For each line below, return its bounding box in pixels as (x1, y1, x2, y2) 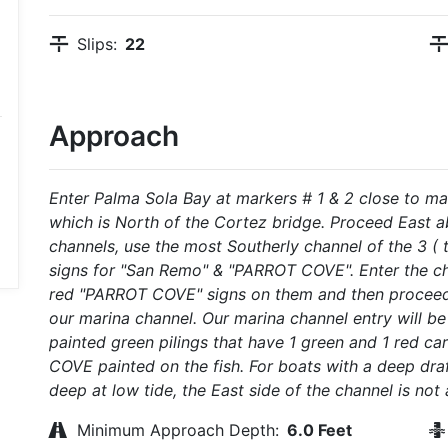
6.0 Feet (287, 420, 352, 440)
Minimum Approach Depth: (77, 420, 279, 440)
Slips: (77, 34, 117, 54)
